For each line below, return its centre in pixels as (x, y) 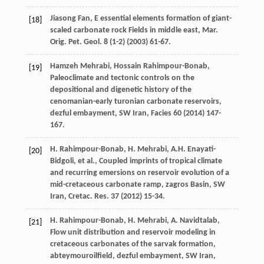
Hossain (127, 66)
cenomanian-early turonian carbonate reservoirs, (136, 101)
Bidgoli (62, 161)
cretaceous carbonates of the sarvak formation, (133, 244)
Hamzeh (64, 66)
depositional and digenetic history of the (121, 90)
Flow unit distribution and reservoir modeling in (133, 232)
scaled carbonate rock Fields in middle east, (126, 30)
